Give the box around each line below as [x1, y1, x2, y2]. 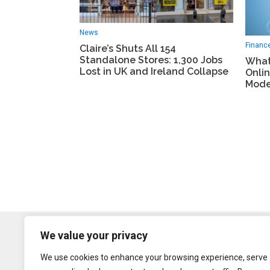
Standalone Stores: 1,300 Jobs [80, 54, 222, 66]
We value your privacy [40, 229, 148, 242]
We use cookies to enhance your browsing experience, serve [40, 253, 268, 262]
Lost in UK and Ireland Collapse [80, 65, 228, 77]
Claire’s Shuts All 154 [80, 42, 176, 54]
